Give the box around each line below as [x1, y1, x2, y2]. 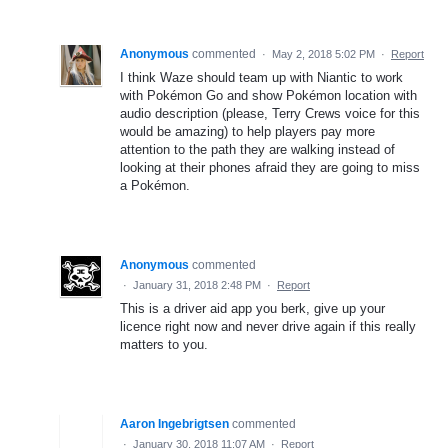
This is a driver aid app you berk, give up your [120, 300, 385, 316]
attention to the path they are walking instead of [120, 141, 395, 157]
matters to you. [120, 336, 208, 352]
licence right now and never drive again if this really [120, 318, 416, 334]
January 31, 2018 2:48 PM [133, 278, 261, 291]
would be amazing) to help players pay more [120, 123, 375, 139]
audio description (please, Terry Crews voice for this [120, 105, 420, 121]
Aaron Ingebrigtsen [120, 416, 229, 431]
